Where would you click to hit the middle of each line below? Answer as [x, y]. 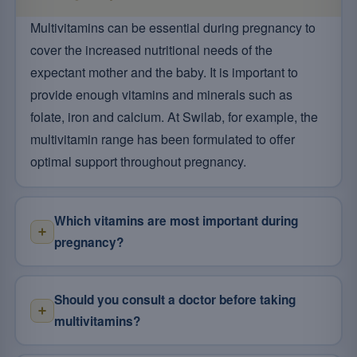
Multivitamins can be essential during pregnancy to [173, 27]
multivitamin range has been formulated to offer [162, 139]
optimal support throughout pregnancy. [138, 161]
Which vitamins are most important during [176, 220]
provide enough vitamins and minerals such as [161, 94]
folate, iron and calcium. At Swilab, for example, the [174, 116]
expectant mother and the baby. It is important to [164, 72]
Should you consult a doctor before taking [175, 299]
